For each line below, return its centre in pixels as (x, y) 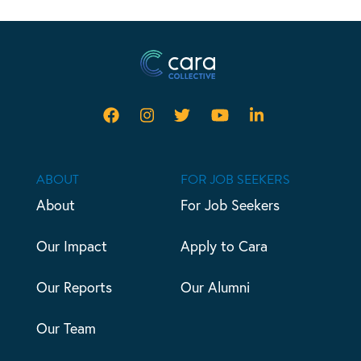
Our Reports (74, 287)
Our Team (66, 328)
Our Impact (71, 246)
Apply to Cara (224, 246)
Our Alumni (215, 287)
